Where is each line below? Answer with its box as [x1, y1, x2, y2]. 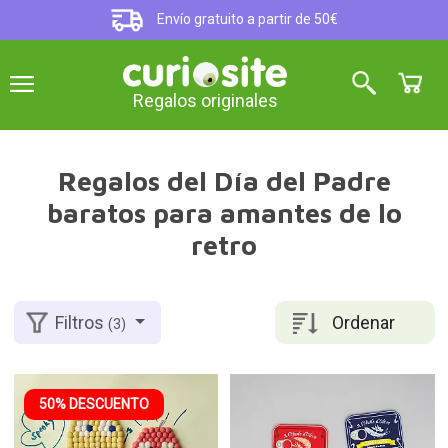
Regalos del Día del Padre [57, 165, 391, 197]
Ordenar [332, 311, 395, 333]
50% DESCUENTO [38, 396, 149, 412]
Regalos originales [132, 90, 278, 112]
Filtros [55, 312, 109, 334]
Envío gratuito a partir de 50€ [154, 11, 339, 28]
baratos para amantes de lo [46, 197, 402, 229]
